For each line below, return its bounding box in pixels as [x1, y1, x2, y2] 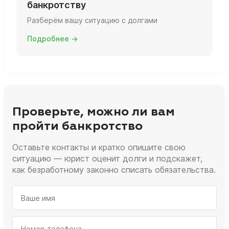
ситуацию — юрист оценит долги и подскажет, [12, 153, 202, 164]
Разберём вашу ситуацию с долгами [27, 15, 157, 25]
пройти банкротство [12, 120, 143, 133]
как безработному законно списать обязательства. [12, 165, 216, 175]
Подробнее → [27, 34, 78, 43]
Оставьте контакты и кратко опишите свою [12, 142, 186, 153]
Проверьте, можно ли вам [12, 106, 175, 119]
